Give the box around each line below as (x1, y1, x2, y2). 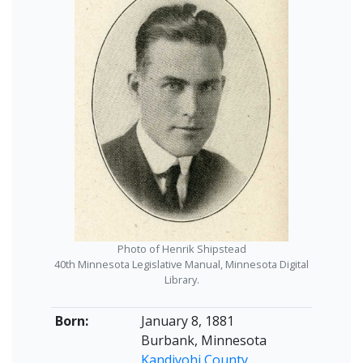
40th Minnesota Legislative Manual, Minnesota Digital (54, 257, 309, 271)
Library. (164, 272, 199, 287)
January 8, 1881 (140, 312, 234, 330)
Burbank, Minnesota (140, 331, 267, 349)
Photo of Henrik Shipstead (117, 241, 246, 256)
